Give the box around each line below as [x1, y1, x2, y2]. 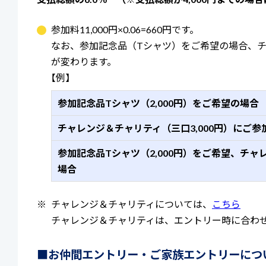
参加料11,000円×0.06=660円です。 [51, 24, 199, 36]
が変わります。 [51, 56, 116, 68]
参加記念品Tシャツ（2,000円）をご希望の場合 [58, 97, 259, 109]
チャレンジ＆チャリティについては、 [51, 198, 212, 210]
